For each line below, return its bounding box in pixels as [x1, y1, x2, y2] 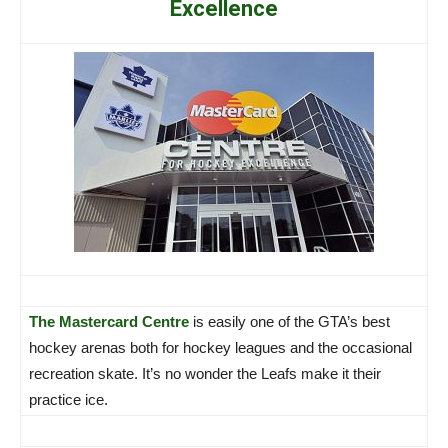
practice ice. [29, 390, 108, 408]
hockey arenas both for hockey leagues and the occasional [29, 338, 412, 356]
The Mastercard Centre [29, 312, 189, 330]
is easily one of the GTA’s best [189, 312, 390, 330]
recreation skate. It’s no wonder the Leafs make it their [29, 364, 381, 382]
